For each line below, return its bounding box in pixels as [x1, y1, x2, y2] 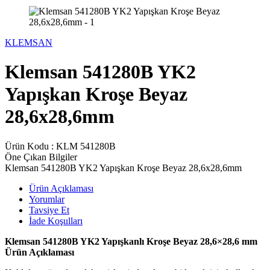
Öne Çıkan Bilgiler [5, 151, 77, 162]
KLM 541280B [56, 140, 116, 151]
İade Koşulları [29, 215, 83, 226]
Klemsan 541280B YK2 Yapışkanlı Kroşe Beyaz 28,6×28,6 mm [5, 236, 257, 246]
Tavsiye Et [29, 204, 69, 215]
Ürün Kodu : [5, 140, 56, 151]
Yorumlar [29, 193, 64, 204]
